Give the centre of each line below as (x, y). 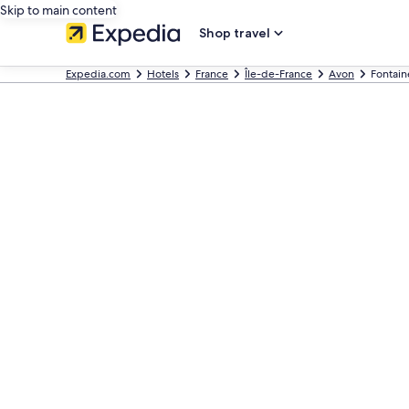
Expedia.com (98, 74)
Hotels (163, 74)
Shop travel (235, 33)
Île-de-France (278, 74)
